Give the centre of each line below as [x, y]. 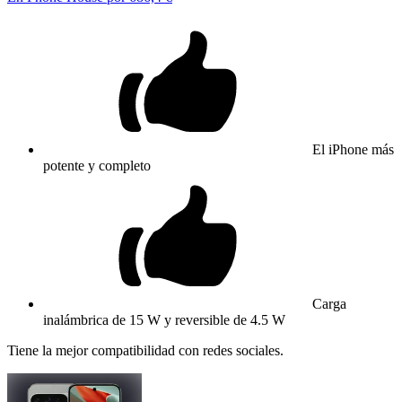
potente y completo [97, 165]
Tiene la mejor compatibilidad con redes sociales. [145, 350]
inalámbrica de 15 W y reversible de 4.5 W [164, 319]
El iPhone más [353, 149]
